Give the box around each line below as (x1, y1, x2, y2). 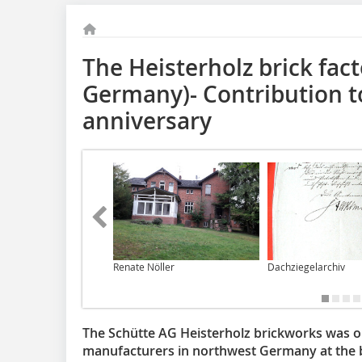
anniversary (82, 106, 212, 136)
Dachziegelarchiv (267, 259, 345, 273)
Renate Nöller (113, 259, 175, 273)
